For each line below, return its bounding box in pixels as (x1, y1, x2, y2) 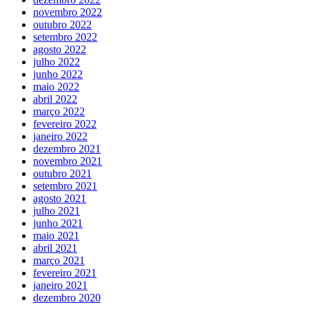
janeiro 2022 (33, 130, 88, 142)
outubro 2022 (33, 18, 92, 30)
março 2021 (33, 254, 85, 266)
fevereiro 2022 (33, 117, 97, 130)
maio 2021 (33, 229, 79, 241)
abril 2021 (33, 241, 77, 254)
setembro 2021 (33, 179, 97, 192)
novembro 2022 (33, 6, 102, 18)
